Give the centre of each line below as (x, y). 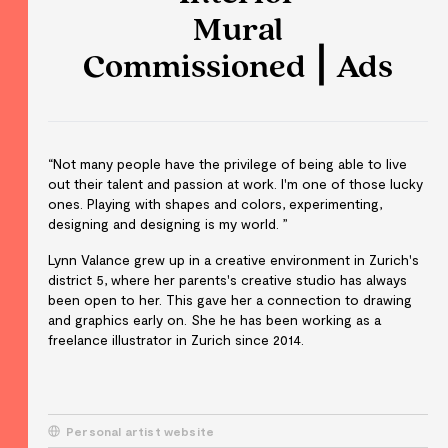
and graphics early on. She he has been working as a (214, 319)
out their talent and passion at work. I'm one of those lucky (235, 183)
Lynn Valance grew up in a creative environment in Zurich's (233, 259)
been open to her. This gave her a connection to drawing (230, 299)
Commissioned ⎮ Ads (238, 68)
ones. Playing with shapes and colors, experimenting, (215, 203)
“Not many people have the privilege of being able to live (227, 163)
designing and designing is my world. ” (168, 223)
